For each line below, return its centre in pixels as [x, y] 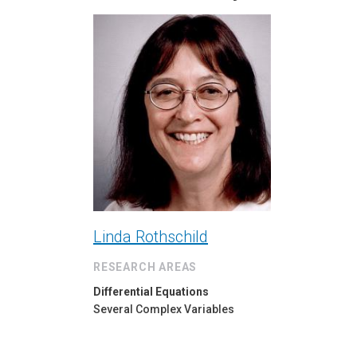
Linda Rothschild [151, 237]
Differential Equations [151, 292]
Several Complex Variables [164, 310]
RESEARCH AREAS [145, 267]
